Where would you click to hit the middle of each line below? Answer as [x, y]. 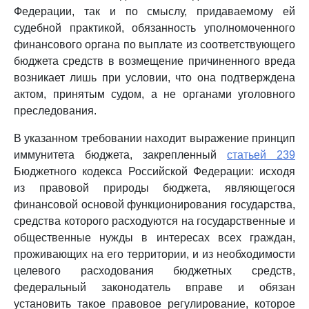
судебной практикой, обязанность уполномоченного [154, 28]
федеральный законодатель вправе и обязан [154, 287]
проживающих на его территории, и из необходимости [154, 254]
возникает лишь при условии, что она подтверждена [154, 78]
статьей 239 [261, 155]
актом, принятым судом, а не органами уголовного [154, 94]
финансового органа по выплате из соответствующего [154, 44]
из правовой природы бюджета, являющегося [154, 188]
